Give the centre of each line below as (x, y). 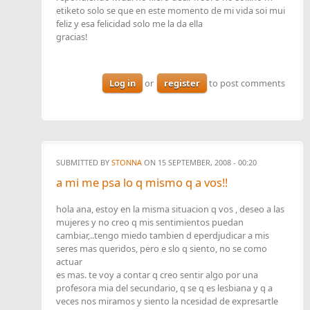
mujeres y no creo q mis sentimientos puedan (150, 222)
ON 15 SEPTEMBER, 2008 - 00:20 (199, 162)
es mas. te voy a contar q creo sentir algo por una (157, 274)
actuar (69, 261)
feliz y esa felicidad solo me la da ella (129, 24)
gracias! (72, 37)
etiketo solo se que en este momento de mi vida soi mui (171, 11)
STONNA (127, 162)
